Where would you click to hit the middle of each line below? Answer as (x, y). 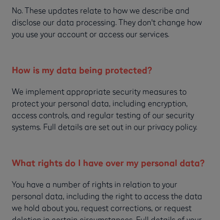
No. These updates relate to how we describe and (101, 11)
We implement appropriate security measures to (99, 92)
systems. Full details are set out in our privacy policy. (105, 127)
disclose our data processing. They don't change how (107, 22)
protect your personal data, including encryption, (100, 103)
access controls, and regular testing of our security (103, 115)
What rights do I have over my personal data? (109, 163)
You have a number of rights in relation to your (95, 184)
